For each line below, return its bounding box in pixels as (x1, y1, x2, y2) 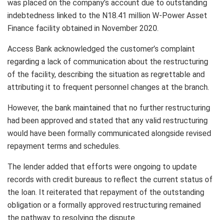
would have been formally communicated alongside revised (7, 128, 211, 138)
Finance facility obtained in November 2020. (7, 23, 159, 33)
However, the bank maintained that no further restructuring (7, 103, 210, 112)
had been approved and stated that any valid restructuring (7, 115, 208, 125)
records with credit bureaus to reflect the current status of (7, 174, 213, 184)
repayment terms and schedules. (7, 141, 120, 151)
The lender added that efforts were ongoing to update (7, 162, 197, 171)
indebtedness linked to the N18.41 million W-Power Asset (7, 10, 207, 20)
